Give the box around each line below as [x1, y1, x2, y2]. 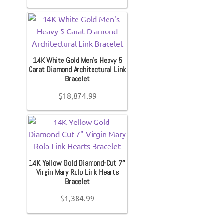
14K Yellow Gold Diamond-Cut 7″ [29, 157, 126, 168]
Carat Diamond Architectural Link [29, 64, 126, 75]
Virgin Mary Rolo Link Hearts [36, 167, 119, 177]
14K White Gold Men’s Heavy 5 [32, 55, 122, 66]
